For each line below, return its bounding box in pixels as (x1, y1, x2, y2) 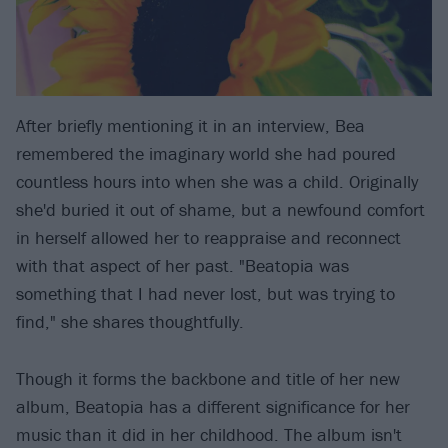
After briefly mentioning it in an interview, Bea (16, 114, 365, 138)
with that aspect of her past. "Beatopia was (16, 254, 349, 278)
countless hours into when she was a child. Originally (16, 170, 418, 194)
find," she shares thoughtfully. (16, 310, 244, 334)
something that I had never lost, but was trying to (16, 282, 395, 306)
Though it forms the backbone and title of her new (16, 367, 400, 391)
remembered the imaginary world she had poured (16, 142, 396, 166)
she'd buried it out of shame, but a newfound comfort (16, 198, 425, 222)
